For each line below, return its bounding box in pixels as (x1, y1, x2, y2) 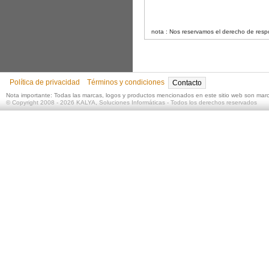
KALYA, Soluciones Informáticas (76, 99, 165, 106)
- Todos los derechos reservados (165, 99, 257, 106)
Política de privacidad (9, 78, 80, 86)
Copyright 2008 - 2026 (10, 99, 76, 106)
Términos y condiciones (86, 78, 165, 86)
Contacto (172, 79, 202, 87)
